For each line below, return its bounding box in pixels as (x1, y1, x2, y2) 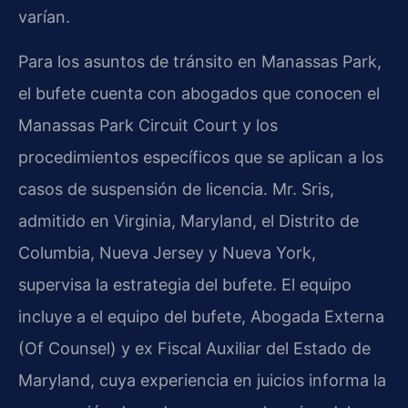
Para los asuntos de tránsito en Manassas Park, (18, 51, 382, 71)
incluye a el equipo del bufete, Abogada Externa (18, 306, 384, 326)
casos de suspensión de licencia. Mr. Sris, (18, 178, 334, 199)
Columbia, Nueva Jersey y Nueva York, (18, 242, 316, 262)
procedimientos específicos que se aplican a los (18, 147, 383, 167)
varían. (18, 6, 70, 26)
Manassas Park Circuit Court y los (18, 115, 278, 135)
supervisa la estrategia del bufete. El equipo (18, 274, 352, 294)
